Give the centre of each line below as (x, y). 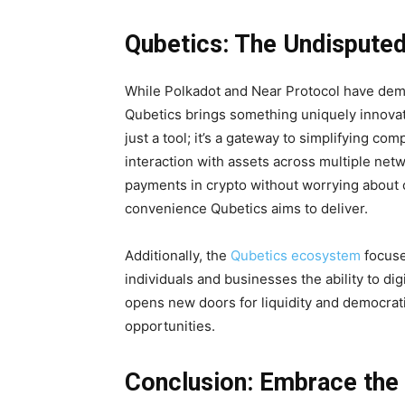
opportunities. (170, 325)
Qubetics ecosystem (296, 255)
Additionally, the (178, 255)
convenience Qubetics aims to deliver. (246, 208)
